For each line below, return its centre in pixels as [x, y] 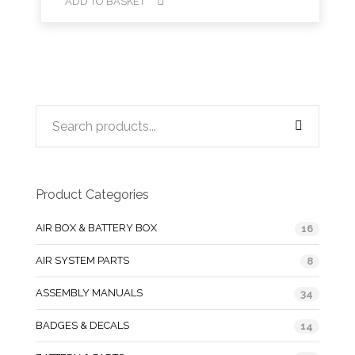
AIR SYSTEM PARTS [82, 260]
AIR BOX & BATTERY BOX [96, 228]
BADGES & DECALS [82, 325]
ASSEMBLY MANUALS [89, 293]
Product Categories [92, 195]
